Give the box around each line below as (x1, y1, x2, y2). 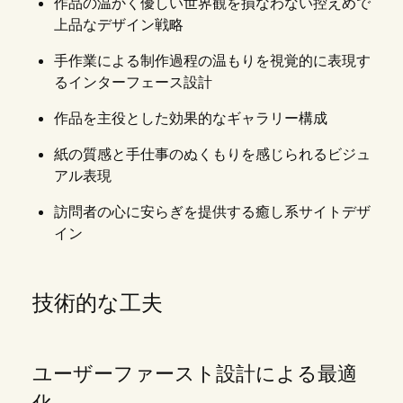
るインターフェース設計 (53, 73, 212, 92)
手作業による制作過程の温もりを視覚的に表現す (53, 51, 371, 70)
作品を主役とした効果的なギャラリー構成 (53, 109, 327, 128)
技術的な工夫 (31, 290, 163, 317)
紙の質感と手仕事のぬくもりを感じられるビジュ (53, 145, 371, 164)
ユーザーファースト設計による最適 (31, 362, 357, 386)
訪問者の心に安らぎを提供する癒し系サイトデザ (53, 202, 371, 221)
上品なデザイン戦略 (53, 15, 184, 34)
